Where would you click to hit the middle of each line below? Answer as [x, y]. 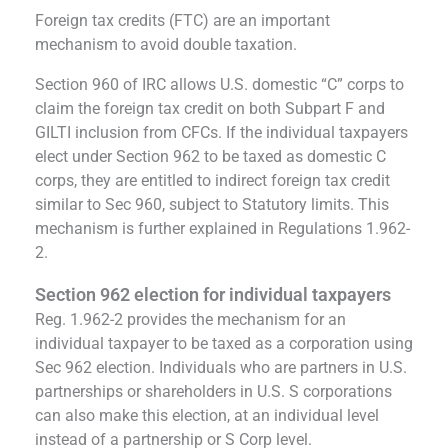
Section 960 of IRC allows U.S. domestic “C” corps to [219, 84]
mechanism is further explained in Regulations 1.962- [222, 228]
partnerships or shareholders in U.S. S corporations [213, 391]
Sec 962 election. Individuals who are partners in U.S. [221, 367]
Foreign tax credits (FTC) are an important [182, 20]
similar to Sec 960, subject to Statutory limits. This [212, 204]
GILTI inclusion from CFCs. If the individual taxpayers [221, 132]
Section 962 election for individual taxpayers [213, 294]
